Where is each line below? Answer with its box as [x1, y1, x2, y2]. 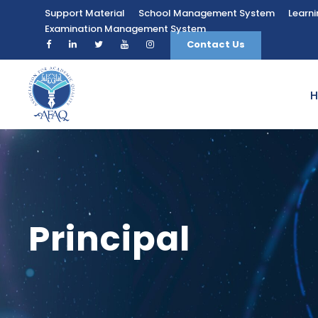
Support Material [45, 6, 125, 20]
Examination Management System [45, 22, 206, 35]
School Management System [138, 6, 275, 20]
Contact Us [187, 38, 245, 51]
